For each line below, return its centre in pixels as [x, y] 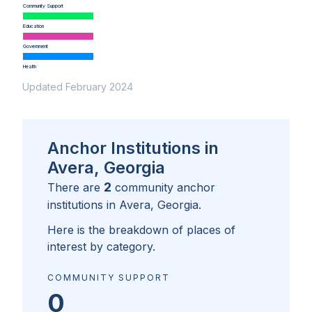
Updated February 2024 [78, 87]
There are [76, 188]
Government [35, 47]
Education [33, 26]
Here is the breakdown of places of [141, 230]
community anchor [165, 188]
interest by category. [101, 247]
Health [29, 67]
